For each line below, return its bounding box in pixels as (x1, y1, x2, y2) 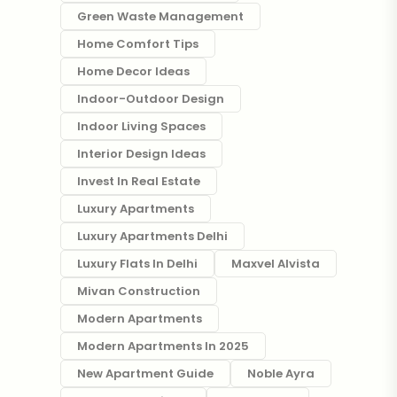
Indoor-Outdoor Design (76, 90, 224, 107)
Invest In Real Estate (76, 173, 200, 190)
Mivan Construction (76, 283, 200, 300)
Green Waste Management (76, 8, 244, 25)
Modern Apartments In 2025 (76, 338, 249, 354)
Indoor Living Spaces (76, 118, 206, 135)
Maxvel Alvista (230, 255, 320, 272)
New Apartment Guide (76, 365, 214, 382)
